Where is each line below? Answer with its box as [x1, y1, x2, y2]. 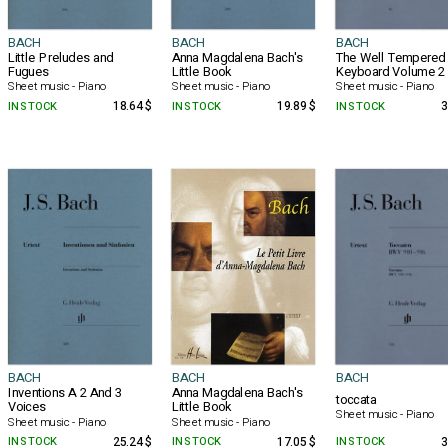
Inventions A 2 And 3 [7, 383, 122, 403]
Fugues [7, 62, 50, 82]
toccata [335, 390, 377, 410]
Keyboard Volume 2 [335, 62, 446, 82]
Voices [7, 397, 46, 417]
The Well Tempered [335, 48, 446, 68]
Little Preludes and [7, 48, 114, 68]
